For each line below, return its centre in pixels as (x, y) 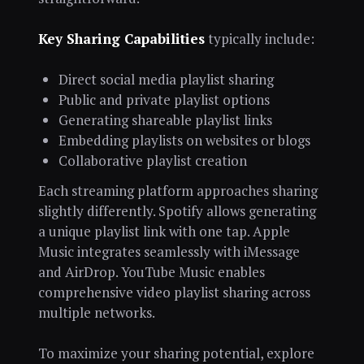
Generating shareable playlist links (165, 119)
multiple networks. (96, 312)
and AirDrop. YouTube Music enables (151, 272)
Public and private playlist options (164, 99)
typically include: (259, 38)
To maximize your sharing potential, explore (176, 353)
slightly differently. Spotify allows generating (177, 211)
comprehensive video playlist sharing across (174, 292)
